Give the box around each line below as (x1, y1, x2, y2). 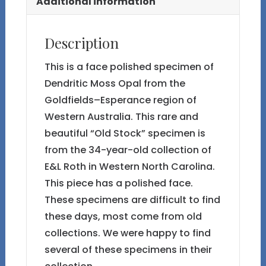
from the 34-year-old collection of (44, 142, 211, 157)
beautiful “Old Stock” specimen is (44, 126, 205, 140)
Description (44, 33, 119, 52)
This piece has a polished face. (44, 176, 193, 190)
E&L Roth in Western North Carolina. (44, 159, 215, 173)
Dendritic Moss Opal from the (44, 76, 185, 90)
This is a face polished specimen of (44, 59, 214, 74)
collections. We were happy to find (44, 226, 211, 240)
